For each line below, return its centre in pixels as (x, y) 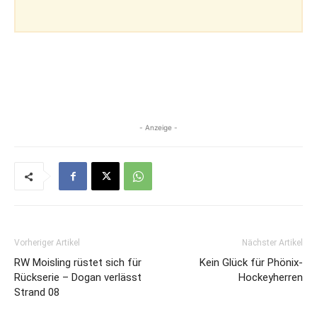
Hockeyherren (271, 278)
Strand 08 (37, 293)
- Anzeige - (158, 128)
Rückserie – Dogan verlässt (78, 278)
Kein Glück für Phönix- (251, 263)
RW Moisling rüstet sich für (78, 263)
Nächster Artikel (272, 243)
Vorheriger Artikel (47, 243)
